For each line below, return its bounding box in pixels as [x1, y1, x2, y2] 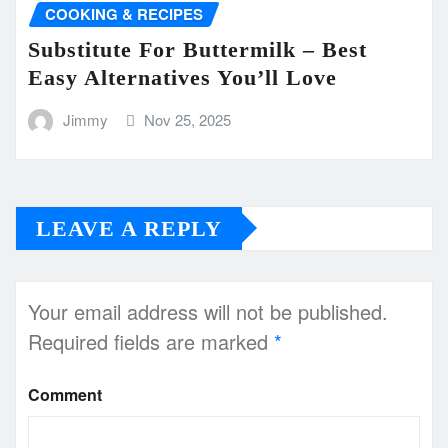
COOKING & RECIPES [45, 2, 203, 25]
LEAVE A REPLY [36, 215, 222, 241]
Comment [28, 382, 102, 406]
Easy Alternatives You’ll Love [28, 65, 337, 91]
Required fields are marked [28, 326, 274, 356]
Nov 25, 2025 [144, 109, 232, 131]
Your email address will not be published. [28, 296, 388, 326]
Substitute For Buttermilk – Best [28, 37, 367, 63]
